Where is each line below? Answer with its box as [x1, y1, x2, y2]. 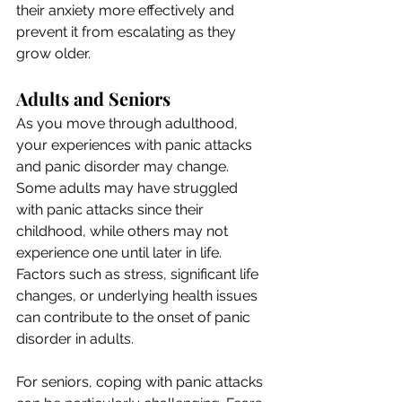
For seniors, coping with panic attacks [16, 372, 267, 390]
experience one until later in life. [16, 243, 225, 261]
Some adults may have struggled [16, 179, 241, 197]
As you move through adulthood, [16, 114, 241, 132]
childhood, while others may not [16, 222, 232, 240]
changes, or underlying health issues [16, 286, 261, 304]
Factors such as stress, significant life [16, 265, 262, 283]
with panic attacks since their [16, 200, 207, 218]
